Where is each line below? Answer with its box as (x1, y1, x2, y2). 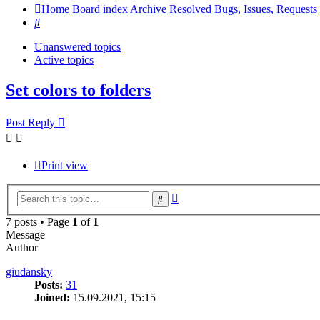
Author (6, 241, 38, 254)
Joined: (34, 291, 70, 304)
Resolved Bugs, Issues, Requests (169, 3, 317, 16)
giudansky (6, 265, 52, 278)
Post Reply (6, 116, 55, 129)
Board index (72, 3, 128, 16)
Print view (41, 159, 88, 172)
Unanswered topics (34, 41, 121, 54)
